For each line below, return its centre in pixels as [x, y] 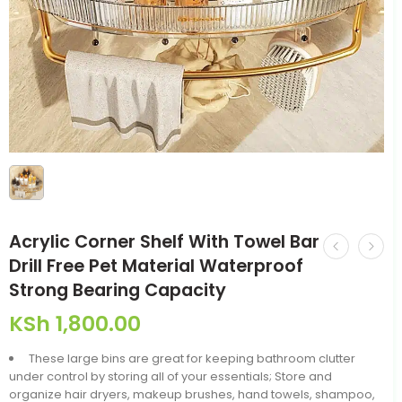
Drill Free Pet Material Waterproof [156, 266]
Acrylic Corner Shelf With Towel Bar [164, 242]
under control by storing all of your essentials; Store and [170, 376]
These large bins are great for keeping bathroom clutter [191, 358]
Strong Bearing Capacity [118, 290]
